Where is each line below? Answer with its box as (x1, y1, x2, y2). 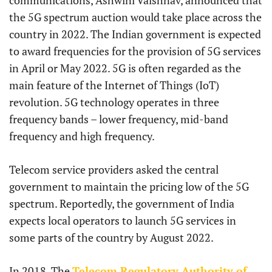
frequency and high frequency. (9, 129, 155, 144)
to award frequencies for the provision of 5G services (9, 44, 261, 59)
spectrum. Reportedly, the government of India (9, 196, 234, 211)
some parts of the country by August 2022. (9, 230, 214, 245)
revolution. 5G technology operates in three (9, 95, 219, 110)
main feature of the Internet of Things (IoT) (9, 78, 219, 93)
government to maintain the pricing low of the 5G (9, 179, 249, 194)
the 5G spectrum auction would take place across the (9, 10, 262, 25)
